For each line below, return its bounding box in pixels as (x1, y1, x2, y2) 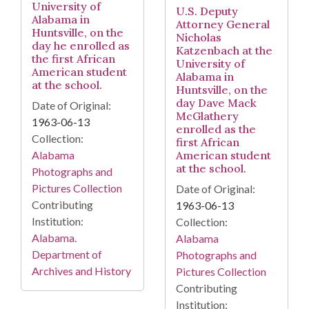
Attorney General (176, 17, 270, 31)
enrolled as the (176, 121, 256, 136)
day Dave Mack (176, 95, 257, 110)
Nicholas (176, 30, 221, 44)
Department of (32, 247, 102, 261)
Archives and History (32, 263, 131, 277)
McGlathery (176, 108, 239, 123)
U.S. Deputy (176, 3, 238, 18)
